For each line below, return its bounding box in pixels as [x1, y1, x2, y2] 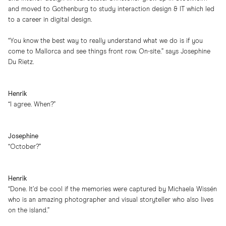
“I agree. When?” [8, 101, 55, 108]
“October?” [8, 144, 41, 151]
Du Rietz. [8, 59, 34, 66]
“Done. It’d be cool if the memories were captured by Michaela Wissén [8, 186, 217, 193]
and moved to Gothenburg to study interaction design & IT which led [8, 6, 214, 13]
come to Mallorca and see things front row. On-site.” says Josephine [8, 48, 210, 55]
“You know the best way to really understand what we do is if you [8, 38, 203, 45]
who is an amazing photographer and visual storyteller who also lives [8, 197, 213, 204]
